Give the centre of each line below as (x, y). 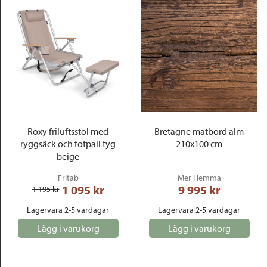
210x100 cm (199, 144)
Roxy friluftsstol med (68, 131)
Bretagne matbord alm (199, 131)
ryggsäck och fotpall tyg (68, 144)
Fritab (68, 178)
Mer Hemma (199, 178)
